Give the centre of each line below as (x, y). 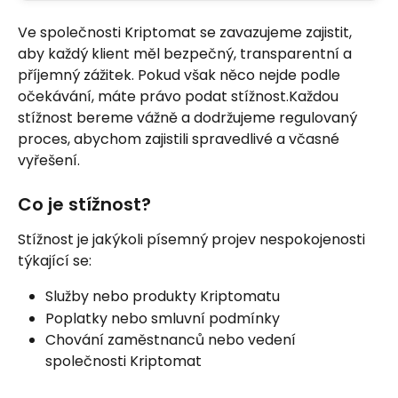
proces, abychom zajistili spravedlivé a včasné (180, 139)
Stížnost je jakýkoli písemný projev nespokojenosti (193, 240)
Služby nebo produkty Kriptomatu (163, 297)
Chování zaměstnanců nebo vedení (172, 340)
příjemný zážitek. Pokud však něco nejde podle (181, 75)
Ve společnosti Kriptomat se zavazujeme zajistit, (187, 32)
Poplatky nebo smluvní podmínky (163, 318)
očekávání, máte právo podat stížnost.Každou (180, 96)
